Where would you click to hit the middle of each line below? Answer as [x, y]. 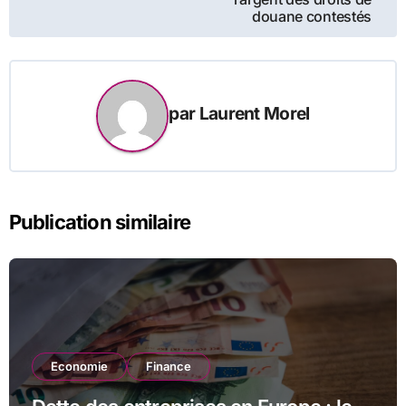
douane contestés [312, 17]
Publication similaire [99, 222]
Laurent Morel [254, 113]
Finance [168, 366]
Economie [79, 366]
